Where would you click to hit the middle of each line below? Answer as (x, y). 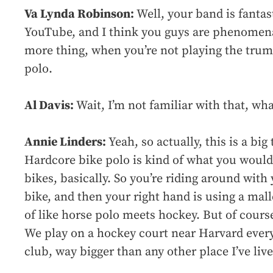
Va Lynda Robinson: (80, 15)
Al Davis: (50, 106)
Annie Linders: (66, 143)
